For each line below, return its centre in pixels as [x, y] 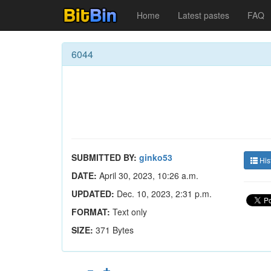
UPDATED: [93, 194]
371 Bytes [115, 230]
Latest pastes [204, 15]
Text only [129, 212]
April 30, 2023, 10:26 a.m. [148, 175]
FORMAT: [91, 212]
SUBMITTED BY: [104, 157]
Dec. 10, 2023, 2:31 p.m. [163, 194]
